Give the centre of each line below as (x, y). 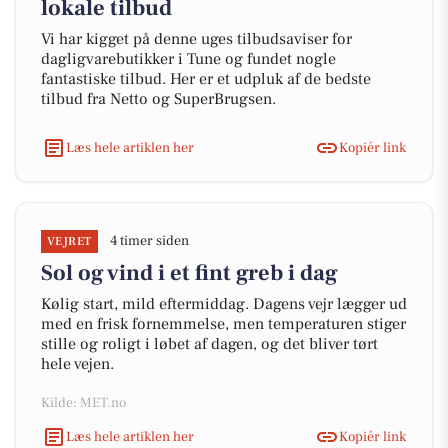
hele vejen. (77, 364)
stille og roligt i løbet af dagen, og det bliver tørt (209, 344)
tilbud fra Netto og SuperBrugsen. (158, 99)
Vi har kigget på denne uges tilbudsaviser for (196, 39)
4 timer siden (149, 241)
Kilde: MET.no (83, 403)
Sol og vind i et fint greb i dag (189, 273)
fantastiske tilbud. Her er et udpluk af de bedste (206, 79)
